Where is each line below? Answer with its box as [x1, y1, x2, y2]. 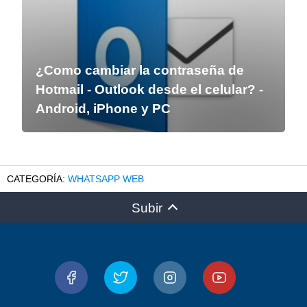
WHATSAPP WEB [68, 173, 144, 184]
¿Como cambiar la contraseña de [36, 62, 244, 77]
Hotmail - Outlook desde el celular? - [36, 82, 263, 97]
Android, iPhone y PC [36, 101, 171, 116]
